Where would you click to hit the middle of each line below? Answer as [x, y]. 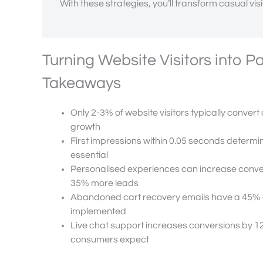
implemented [98, 212]
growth [85, 127]
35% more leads [104, 183]
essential [89, 155]
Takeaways [82, 84]
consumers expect [110, 240]
